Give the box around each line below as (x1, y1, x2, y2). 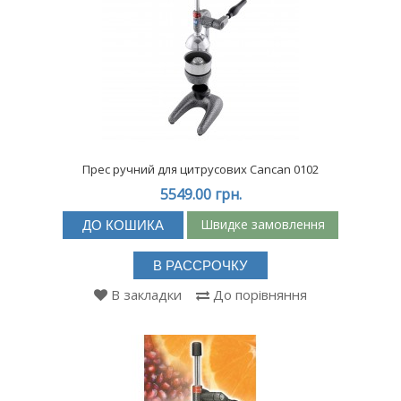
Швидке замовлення (200, 216, 325, 234)
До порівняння (213, 285, 307, 303)
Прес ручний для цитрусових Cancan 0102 (82, 160, 319, 177)
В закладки (111, 285, 182, 303)
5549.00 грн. (159, 183, 242, 204)
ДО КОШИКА (82, 217, 164, 233)
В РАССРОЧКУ (153, 257, 248, 273)
